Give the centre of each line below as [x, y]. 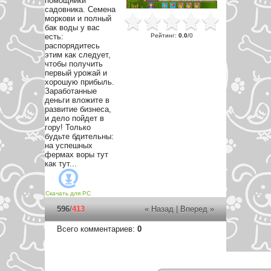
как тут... [61, 164]
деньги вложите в [77, 100]
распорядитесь [72, 46]
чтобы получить [74, 64]
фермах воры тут [77, 155]
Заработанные [71, 91]
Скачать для [63, 193]
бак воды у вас [72, 28]
